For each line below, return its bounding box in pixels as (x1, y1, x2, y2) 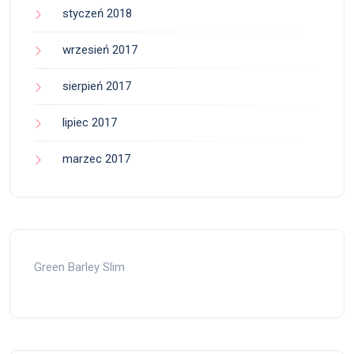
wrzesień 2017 (62, 42, 137, 57)
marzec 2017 (62, 151, 130, 166)
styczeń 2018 (62, 6, 132, 21)
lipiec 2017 (62, 115, 117, 130)
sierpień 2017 (62, 78, 131, 93)
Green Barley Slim (34, 259, 125, 274)
